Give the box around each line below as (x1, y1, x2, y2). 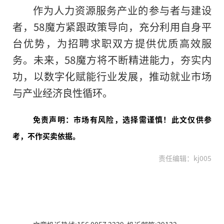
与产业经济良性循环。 (12, 85, 112, 100)
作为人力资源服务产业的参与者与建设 (32, 2, 211, 18)
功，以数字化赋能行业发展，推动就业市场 (12, 68, 211, 84)
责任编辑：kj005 (158, 153, 211, 163)
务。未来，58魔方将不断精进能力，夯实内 (12, 52, 211, 67)
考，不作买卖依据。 (12, 130, 80, 141)
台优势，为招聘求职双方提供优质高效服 (12, 35, 211, 51)
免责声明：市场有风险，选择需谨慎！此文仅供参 (32, 114, 211, 125)
